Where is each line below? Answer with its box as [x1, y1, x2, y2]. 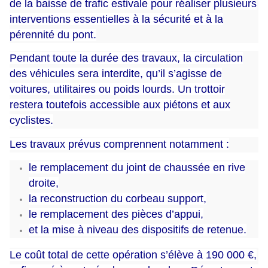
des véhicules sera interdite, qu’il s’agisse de [10, 68, 222, 80]
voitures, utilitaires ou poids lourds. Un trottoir [10, 83, 225, 96]
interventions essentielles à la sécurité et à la [10, 13, 223, 26]
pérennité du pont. [10, 29, 96, 41]
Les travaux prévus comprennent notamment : [10, 138, 229, 150]
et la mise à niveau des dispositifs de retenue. [29, 223, 246, 236]
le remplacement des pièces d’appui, [29, 208, 203, 220]
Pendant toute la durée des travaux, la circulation [10, 52, 243, 65]
